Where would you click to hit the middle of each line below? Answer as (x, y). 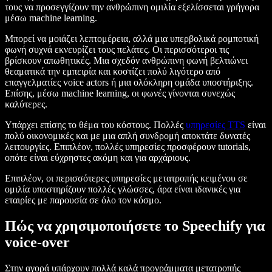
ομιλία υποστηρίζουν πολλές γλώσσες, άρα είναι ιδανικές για (123, 189)
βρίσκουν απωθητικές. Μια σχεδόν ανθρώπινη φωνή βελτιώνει (126, 61)
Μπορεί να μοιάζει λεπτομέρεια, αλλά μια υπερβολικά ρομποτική (132, 39)
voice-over (37, 243)
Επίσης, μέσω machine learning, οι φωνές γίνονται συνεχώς (120, 93)
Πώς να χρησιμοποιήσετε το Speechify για (135, 226)
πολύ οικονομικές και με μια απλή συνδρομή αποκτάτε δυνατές (127, 136)
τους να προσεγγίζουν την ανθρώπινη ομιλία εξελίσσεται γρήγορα (132, 7)
